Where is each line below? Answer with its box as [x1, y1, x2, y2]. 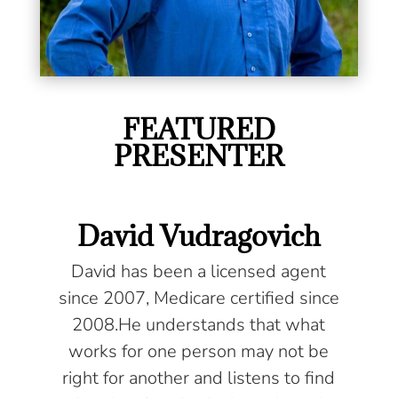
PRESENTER [113, 138, 284, 175]
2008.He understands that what [72, 313, 326, 338]
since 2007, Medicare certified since [58, 286, 339, 311]
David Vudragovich [76, 218, 321, 255]
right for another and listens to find [62, 366, 336, 391]
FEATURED [122, 111, 275, 148]
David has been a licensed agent [71, 259, 327, 284]
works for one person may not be [68, 339, 330, 364]
